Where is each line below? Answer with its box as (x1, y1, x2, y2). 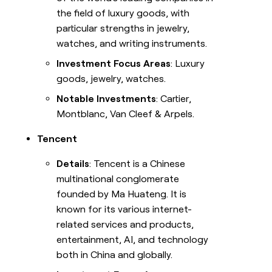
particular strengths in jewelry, (56, 22, 190, 35)
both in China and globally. (56, 249, 173, 261)
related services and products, (56, 219, 194, 231)
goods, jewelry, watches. (56, 73, 166, 85)
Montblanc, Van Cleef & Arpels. (56, 108, 195, 120)
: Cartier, (156, 93, 192, 105)
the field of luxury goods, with (56, 7, 190, 19)
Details (56, 158, 90, 170)
